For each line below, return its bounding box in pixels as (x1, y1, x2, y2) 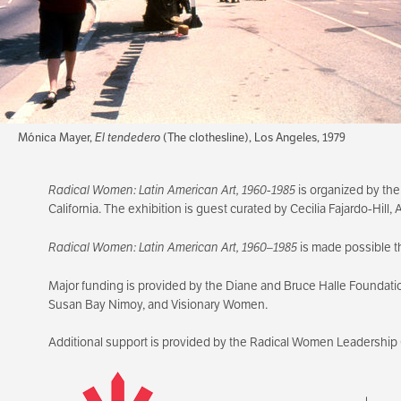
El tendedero (94, 129, 160, 145)
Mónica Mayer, (17, 129, 95, 145)
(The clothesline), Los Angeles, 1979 (159, 129, 346, 145)
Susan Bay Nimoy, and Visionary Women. (47, 295, 268, 312)
